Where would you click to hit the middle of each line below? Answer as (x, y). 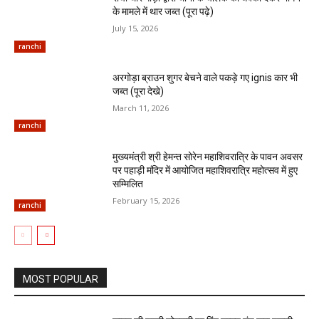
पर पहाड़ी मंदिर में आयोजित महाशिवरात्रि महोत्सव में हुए (205, 171)
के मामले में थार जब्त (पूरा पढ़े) (163, 12)
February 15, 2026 (146, 201)
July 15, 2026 (136, 28)
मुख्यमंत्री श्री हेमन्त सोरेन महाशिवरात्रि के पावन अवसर (208, 157)
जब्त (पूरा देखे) (138, 91)
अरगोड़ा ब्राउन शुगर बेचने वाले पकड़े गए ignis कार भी (205, 77)
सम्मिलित (128, 184)
